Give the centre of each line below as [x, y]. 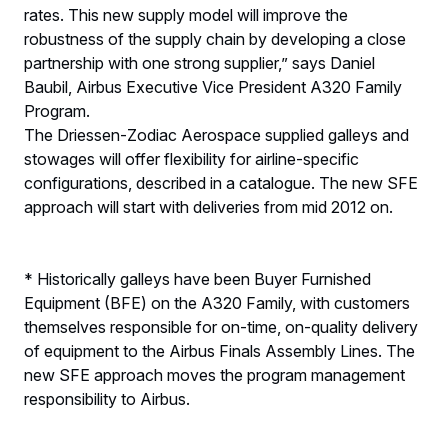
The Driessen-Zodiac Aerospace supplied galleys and [216, 135]
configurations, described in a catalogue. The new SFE [221, 183]
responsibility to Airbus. [107, 399]
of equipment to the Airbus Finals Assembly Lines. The [219, 351]
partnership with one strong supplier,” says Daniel [199, 63]
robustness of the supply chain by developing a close [215, 39]
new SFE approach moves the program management [214, 375]
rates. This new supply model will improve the [186, 15]
